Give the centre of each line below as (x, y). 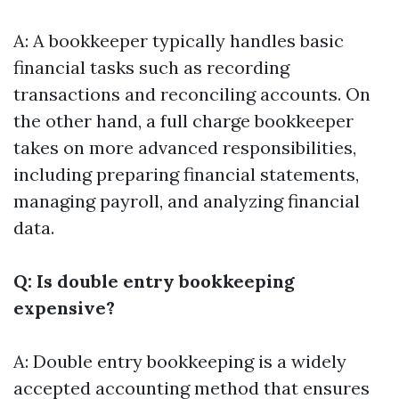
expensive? (64, 308)
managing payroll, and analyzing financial (187, 201)
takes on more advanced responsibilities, (185, 147)
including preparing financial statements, (186, 174)
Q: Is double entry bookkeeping (154, 281)
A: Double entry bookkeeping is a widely (180, 361)
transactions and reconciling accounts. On (192, 94)
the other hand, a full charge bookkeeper (183, 121)
